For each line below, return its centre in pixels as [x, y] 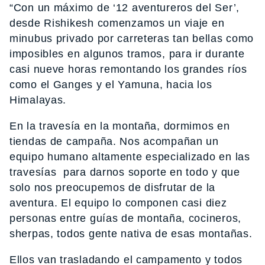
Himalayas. [38, 100]
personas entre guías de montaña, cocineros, [125, 219]
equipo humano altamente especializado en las [130, 157]
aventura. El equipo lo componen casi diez [118, 203]
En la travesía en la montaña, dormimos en [120, 126]
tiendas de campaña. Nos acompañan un [114, 142]
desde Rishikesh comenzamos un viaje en [117, 23]
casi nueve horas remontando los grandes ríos [128, 70]
